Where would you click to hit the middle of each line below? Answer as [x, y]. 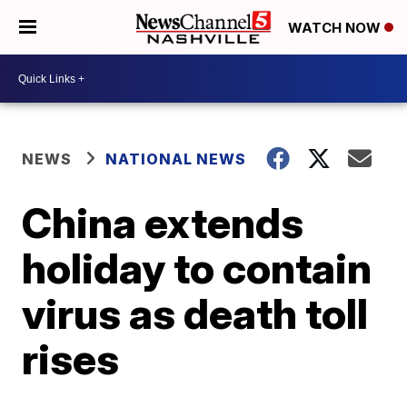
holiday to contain [197, 268]
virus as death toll [195, 313]
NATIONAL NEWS [176, 159]
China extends [163, 223]
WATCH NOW [336, 28]
